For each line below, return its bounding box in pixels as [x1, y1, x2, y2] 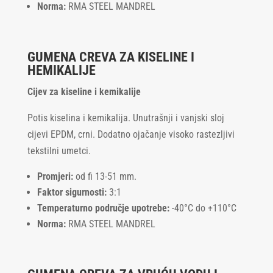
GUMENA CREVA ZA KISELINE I [27, 49, 194, 65]
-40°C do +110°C [169, 202, 236, 214]
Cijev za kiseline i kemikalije [27, 85, 141, 97]
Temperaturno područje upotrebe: [37, 202, 169, 214]
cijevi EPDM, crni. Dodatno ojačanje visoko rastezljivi [27, 128, 235, 140]
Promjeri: [37, 170, 73, 182]
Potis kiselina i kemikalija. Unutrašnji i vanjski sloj [27, 112, 224, 124]
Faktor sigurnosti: [37, 186, 107, 198]
